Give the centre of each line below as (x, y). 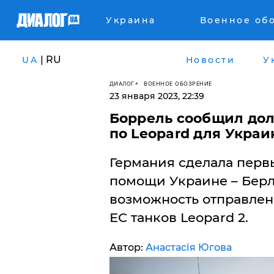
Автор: (127, 247)
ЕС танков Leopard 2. (179, 217)
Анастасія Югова (188, 247)
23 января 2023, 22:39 (157, 96)
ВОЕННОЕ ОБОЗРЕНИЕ (178, 83)
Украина (131, 20)
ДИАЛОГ (122, 83)
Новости (210, 60)
